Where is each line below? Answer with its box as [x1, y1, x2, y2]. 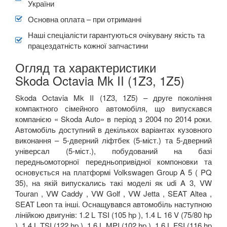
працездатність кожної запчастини [28, 40, 148, 51]
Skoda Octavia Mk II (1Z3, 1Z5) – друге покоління [15, 92, 212, 103]
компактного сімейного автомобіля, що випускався [15, 102, 212, 113]
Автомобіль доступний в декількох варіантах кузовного [15, 124, 212, 135]
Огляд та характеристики [15, 58, 156, 76]
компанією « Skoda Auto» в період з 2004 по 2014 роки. [15, 113, 212, 124]
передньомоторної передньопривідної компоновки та [15, 156, 212, 167]
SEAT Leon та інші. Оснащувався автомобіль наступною [15, 198, 212, 209]
